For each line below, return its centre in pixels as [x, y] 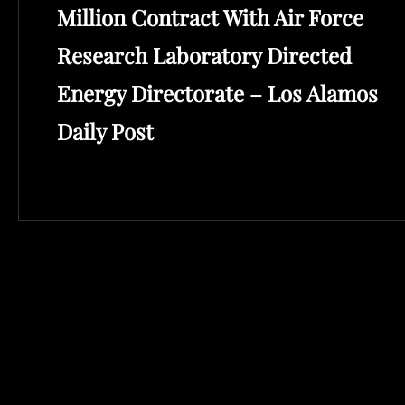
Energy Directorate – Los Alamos [217, 94]
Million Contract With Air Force [210, 18]
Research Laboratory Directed [204, 56]
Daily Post [105, 132]
